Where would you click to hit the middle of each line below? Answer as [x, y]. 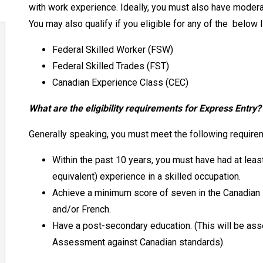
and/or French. [82, 209]
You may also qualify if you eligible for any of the [130, 23]
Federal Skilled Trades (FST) [110, 66]
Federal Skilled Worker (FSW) [112, 49]
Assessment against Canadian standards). [139, 242]
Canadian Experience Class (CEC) [120, 82]
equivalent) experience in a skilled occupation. [147, 176]
